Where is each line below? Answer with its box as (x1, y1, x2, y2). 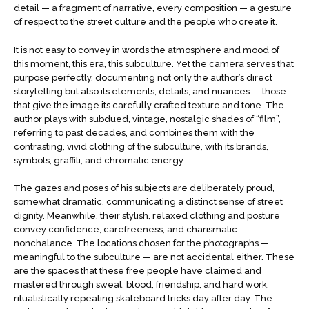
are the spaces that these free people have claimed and (14, 266, 261, 277)
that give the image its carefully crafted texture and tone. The (14, 99, 284, 110)
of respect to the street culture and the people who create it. (14, 16, 277, 27)
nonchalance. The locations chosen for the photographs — (14, 238, 269, 249)
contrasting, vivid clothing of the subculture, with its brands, (14, 141, 268, 152)
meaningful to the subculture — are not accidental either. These (14, 252, 295, 263)
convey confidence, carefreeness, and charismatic (14, 224, 237, 235)
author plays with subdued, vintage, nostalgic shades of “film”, (14, 113, 281, 124)
